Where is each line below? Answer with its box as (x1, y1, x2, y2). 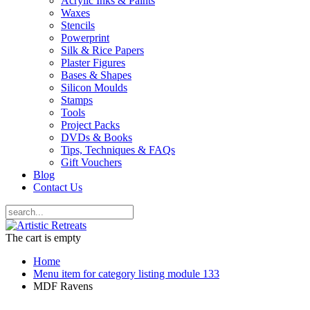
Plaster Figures (61, 57, 125, 69)
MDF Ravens (33, 280, 93, 293)
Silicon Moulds (61, 82, 127, 94)
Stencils (61, 19, 95, 32)
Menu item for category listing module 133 (33, 268, 219, 280)
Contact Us (33, 181, 82, 194)
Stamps (61, 94, 93, 107)
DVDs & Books (61, 131, 132, 144)
